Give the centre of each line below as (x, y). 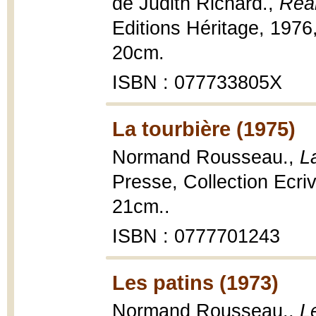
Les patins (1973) (195, 282)
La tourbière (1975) (204, 129)
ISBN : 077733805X (197, 83)
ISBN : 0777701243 (196, 236)
